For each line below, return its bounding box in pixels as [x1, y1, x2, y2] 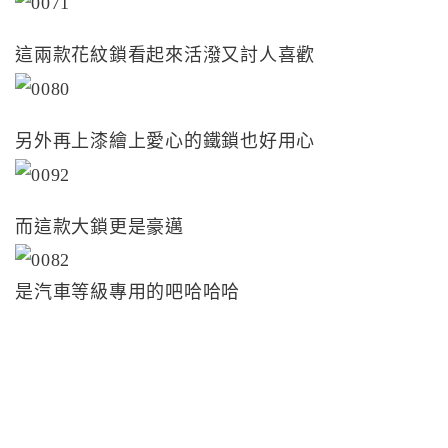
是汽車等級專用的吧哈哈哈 [15, 282, 240, 303]
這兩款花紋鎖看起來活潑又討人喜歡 [15, 44, 315, 65]
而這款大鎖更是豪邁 [15, 216, 184, 237]
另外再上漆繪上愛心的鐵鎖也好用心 [15, 130, 315, 151]
